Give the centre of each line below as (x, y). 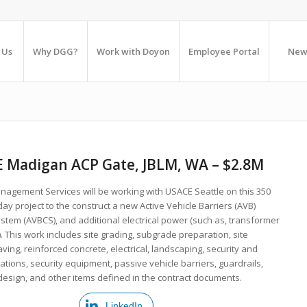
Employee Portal (224, 51)
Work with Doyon (133, 51)
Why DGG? (56, 51)
